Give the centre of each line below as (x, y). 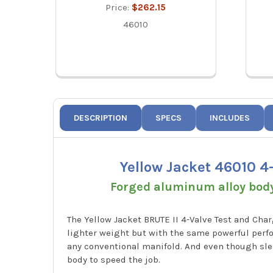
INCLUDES (230, 118)
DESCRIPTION (101, 118)
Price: (119, 8)
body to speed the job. (114, 259)
